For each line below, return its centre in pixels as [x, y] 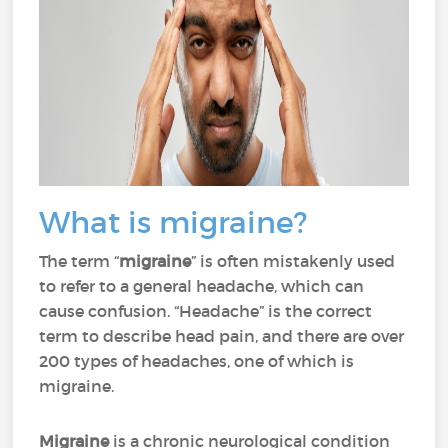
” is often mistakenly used [293, 261]
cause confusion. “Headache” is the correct [206, 311]
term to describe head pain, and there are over [222, 336]
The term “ [79, 261]
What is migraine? [173, 222]
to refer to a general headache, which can [202, 286]
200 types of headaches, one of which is [197, 361]
